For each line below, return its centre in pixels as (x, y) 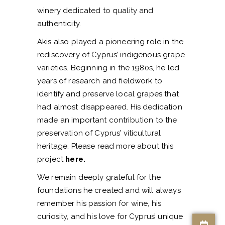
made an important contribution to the (107, 120)
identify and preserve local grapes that (108, 94)
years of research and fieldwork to (100, 81)
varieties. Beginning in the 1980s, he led (108, 68)
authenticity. (59, 24)
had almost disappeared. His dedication (110, 107)
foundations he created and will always (109, 191)
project (51, 159)
